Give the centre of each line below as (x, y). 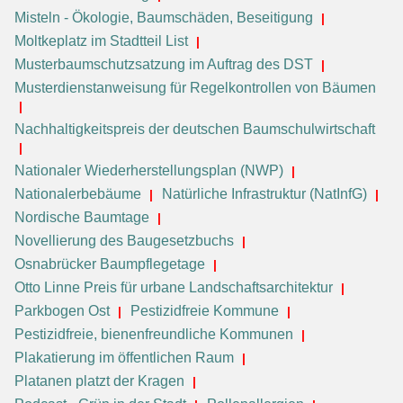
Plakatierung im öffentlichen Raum (124, 357)
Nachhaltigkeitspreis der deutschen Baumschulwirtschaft (195, 129)
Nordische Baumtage (82, 217)
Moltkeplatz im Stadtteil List (101, 40)
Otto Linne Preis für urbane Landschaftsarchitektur (174, 287)
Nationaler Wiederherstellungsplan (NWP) (149, 170)
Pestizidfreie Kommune (205, 310)
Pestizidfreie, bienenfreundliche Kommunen (154, 334)
